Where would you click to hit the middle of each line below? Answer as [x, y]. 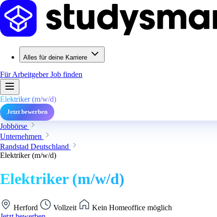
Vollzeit [65, 207]
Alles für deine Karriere [55, 57]
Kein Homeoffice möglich [131, 207]
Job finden [66, 74]
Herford [26, 207]
